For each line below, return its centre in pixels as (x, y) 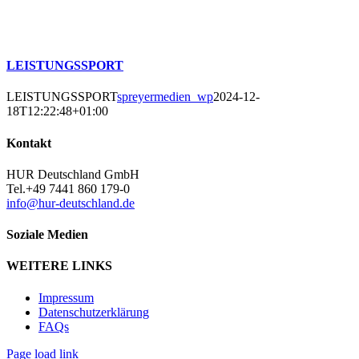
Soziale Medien (47, 235)
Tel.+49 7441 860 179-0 (68, 188)
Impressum (66, 297)
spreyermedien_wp (165, 97)
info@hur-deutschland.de (71, 203)
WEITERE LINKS (59, 266)
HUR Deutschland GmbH (73, 174)
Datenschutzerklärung (94, 312)
